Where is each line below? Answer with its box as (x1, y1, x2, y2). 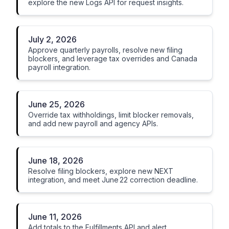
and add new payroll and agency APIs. (28, 119, 158, 128)
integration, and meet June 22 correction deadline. (28, 175, 198, 184)
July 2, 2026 (28, 34, 77, 44)
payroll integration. (28, 63, 90, 72)
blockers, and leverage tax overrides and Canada (28, 54, 197, 63)
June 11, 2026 (28, 212, 82, 222)
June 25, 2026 (28, 99, 85, 109)
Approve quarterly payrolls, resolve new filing (28, 45, 182, 54)
